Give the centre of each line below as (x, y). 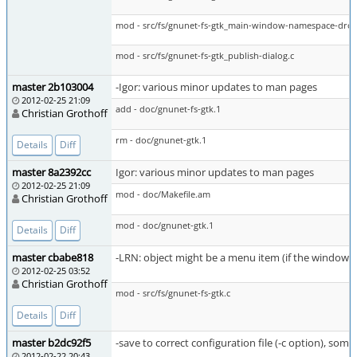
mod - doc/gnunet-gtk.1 (165, 225)
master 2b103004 (53, 87)
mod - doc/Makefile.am (163, 194)
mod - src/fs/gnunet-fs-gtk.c (173, 293)
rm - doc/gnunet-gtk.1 (161, 140)
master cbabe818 (53, 257)
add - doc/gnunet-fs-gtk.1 (168, 109)
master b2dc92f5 (51, 343)
